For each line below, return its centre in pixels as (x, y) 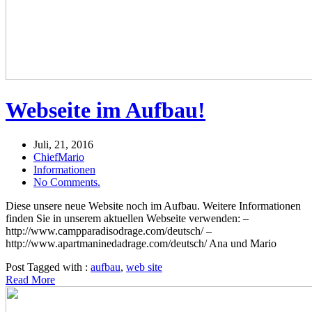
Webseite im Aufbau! (106, 110)
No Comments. (67, 182)
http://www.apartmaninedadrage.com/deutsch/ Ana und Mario (147, 243)
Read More (30, 279)
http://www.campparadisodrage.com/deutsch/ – (109, 231)
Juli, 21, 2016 (63, 144)
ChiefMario (59, 157)
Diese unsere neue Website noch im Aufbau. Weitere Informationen (153, 205)
